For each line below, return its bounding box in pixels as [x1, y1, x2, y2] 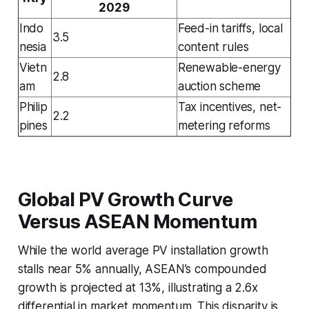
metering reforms [177, 118, 270, 132]
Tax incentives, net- [177, 99, 282, 114]
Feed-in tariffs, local [177, 21, 283, 35]
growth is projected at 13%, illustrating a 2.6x [17, 280, 258, 295]
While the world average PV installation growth [17, 243, 268, 257]
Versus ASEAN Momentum [17, 210, 257, 233]
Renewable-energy [177, 60, 281, 74]
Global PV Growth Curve [17, 188, 233, 211]
